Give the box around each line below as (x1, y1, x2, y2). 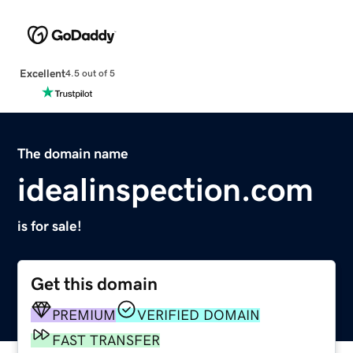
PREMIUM (52, 307, 117, 322)
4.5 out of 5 (65, 69, 115, 79)
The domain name (17, 146, 129, 161)
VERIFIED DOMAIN (137, 307, 261, 322)
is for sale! (17, 218, 83, 233)
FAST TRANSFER (52, 333, 161, 347)
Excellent (19, 67, 65, 79)
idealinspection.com (17, 173, 314, 206)
